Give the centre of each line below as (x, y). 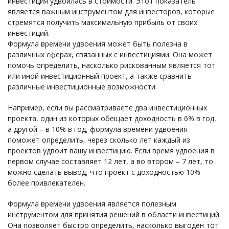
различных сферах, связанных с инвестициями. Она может (110, 54)
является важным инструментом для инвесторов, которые (111, 12)
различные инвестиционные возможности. (82, 87)
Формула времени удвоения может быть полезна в (98, 44)
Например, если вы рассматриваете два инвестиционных (107, 108)
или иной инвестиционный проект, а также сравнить (100, 76)
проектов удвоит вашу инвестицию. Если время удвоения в (111, 151)
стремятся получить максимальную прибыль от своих (102, 22)
